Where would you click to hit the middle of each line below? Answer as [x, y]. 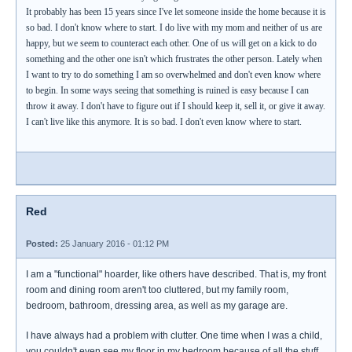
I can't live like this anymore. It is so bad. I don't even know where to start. [164, 122]
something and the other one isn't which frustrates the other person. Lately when [174, 59]
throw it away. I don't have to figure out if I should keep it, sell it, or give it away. [176, 106]
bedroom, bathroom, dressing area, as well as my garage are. [157, 306]
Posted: [42, 244]
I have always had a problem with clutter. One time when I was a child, [174, 335]
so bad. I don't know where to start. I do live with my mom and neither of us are [174, 27]
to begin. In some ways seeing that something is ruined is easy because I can [167, 90]
